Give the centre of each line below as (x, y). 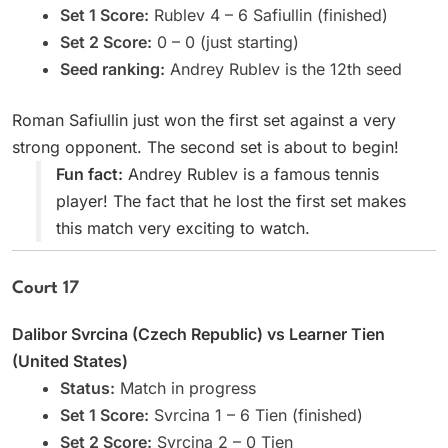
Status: (87, 387)
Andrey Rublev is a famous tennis (251, 173)
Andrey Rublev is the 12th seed (283, 68)
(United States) (70, 360)
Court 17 (45, 288)
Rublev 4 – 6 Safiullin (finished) (268, 14)
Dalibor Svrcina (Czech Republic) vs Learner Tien (198, 333)
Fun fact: (89, 173)
